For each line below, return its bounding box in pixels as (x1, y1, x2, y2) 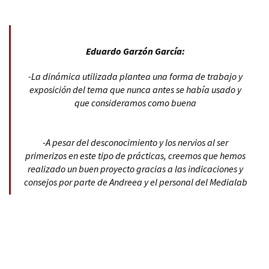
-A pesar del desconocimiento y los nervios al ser (43, 136, 228, 148)
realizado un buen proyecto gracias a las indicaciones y (28, 162, 243, 175)
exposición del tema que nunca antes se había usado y (29, 83, 241, 95)
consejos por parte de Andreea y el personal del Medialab (23, 175, 247, 188)
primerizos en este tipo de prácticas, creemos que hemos (25, 149, 246, 162)
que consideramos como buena (74, 96, 196, 109)
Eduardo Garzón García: (86, 44, 185, 57)
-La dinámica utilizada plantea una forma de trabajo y (28, 70, 243, 82)
